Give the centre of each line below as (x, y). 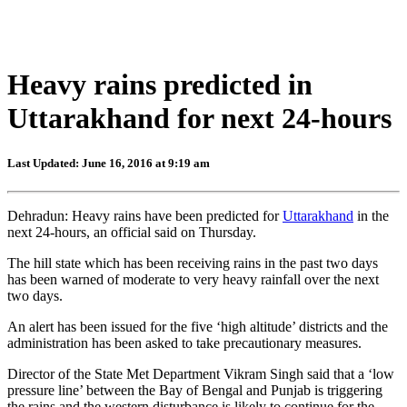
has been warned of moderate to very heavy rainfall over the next (193, 279)
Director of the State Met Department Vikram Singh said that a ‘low (201, 373)
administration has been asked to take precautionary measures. (184, 342)
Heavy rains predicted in (160, 85)
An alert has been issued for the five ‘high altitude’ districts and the (198, 326)
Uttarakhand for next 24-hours (199, 119)
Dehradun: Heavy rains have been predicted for (145, 215)
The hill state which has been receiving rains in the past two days (193, 263)
